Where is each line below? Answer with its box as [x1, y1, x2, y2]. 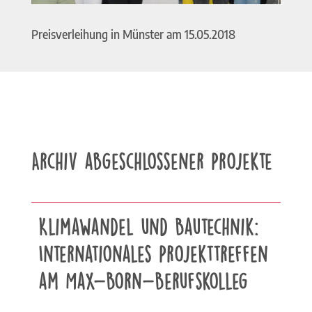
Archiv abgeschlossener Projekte [31, 150, 272, 171]
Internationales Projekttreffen [38, 242, 268, 264]
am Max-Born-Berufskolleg [38, 270, 248, 291]
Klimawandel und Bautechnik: [38, 215, 258, 237]
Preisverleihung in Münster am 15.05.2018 [31, 26, 235, 42]
